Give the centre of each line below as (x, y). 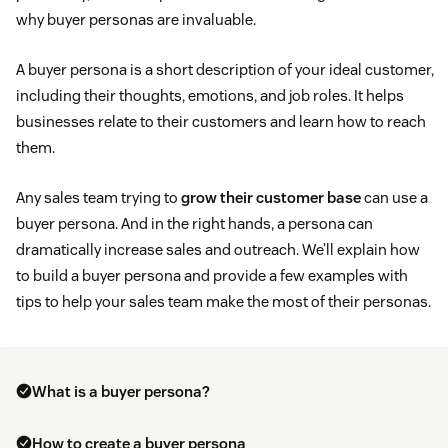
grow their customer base (271, 198)
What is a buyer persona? (121, 392)
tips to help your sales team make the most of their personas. (223, 302)
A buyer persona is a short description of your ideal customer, (225, 70)
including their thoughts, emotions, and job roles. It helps (210, 96)
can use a (394, 198)
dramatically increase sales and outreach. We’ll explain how (218, 250)
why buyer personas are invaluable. (136, 20)
